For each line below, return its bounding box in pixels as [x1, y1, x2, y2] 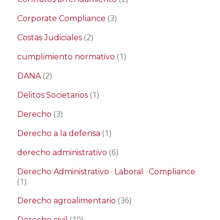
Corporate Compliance [17, 14, 106, 23]
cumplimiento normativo [17, 52, 115, 61]
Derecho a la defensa [17, 129, 100, 138]
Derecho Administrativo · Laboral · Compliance [17, 167, 195, 176]
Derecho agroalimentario [17, 196, 116, 205]
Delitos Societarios [17, 90, 88, 100]
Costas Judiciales [17, 33, 82, 42]
